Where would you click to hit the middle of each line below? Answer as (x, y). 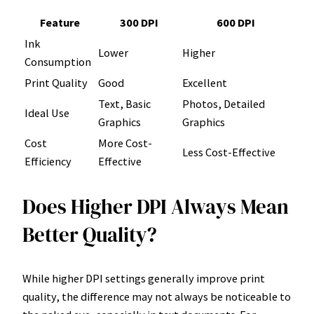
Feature (60, 22)
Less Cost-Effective (229, 152)
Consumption (58, 61)
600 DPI (236, 22)
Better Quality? (90, 234)
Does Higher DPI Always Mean (156, 206)
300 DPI (139, 22)
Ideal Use (47, 112)
